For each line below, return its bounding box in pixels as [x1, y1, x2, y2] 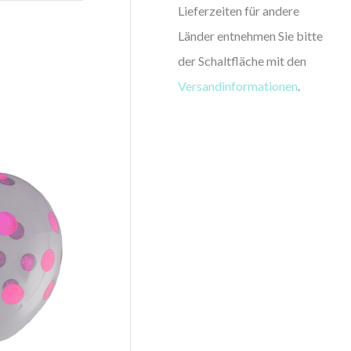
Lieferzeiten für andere [178, 2, 300, 18]
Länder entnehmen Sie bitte [178, 27, 324, 43]
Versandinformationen [178, 78, 299, 93]
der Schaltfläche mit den [178, 52, 307, 68]
